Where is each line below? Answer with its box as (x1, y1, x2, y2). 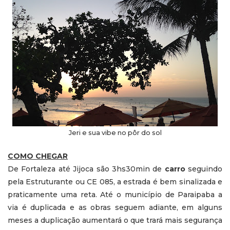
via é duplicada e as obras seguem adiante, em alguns (8, 202, 222, 212)
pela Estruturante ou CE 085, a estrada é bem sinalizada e (8, 177, 222, 186)
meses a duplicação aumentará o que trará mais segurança (8, 215, 222, 225)
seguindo (188, 164, 222, 174)
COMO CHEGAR (8, 151, 68, 161)
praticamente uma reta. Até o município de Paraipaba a (8, 189, 222, 199)
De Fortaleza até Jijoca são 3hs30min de (8, 164, 165, 174)
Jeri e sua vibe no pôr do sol (68, 128, 162, 137)
